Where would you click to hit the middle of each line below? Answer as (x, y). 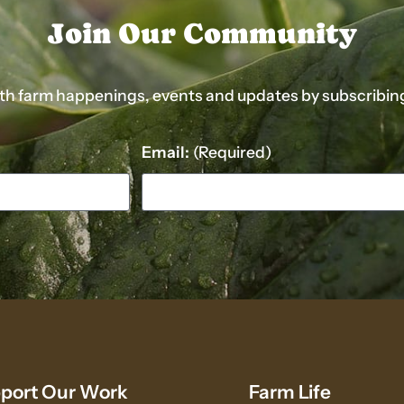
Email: (165, 152)
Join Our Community (202, 34)
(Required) (233, 152)
